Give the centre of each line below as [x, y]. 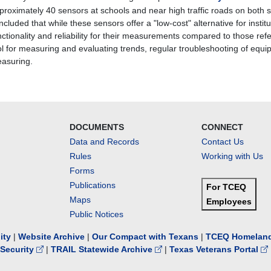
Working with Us [233, 156]
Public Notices [96, 214]
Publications [92, 185]
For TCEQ [227, 187]
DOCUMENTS [96, 127]
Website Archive [51, 237]
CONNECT [223, 127]
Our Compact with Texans [145, 237]
